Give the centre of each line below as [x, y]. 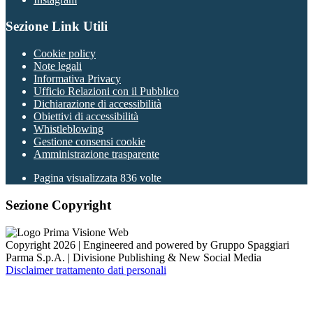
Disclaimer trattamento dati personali [86, 270]
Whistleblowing [68, 129]
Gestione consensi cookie [89, 142]
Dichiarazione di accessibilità [97, 104]
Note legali [58, 66]
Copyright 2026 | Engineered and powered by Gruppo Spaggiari [147, 245]
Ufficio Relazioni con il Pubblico [106, 92]
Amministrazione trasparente [96, 154]
